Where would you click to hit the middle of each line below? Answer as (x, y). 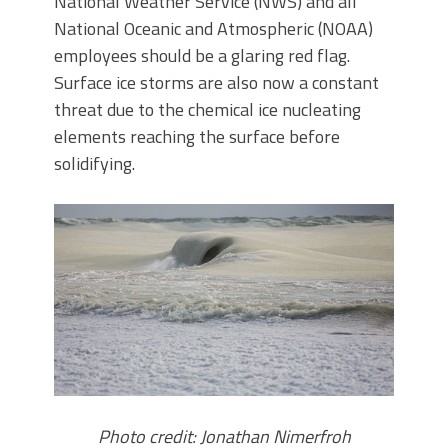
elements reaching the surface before (197, 137)
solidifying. (94, 164)
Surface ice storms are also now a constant (216, 83)
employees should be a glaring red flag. (202, 56)
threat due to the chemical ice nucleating (207, 110)
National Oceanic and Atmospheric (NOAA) (213, 29)
